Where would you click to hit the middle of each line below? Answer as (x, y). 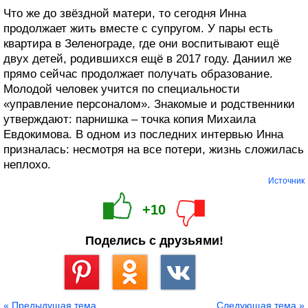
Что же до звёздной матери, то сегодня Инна (125, 14)
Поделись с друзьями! (154, 241)
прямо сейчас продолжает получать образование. (138, 74)
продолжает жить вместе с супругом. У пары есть (138, 29)
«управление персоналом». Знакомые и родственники (149, 104)
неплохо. (27, 165)
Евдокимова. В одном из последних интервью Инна (143, 135)
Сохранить (86, 295)
